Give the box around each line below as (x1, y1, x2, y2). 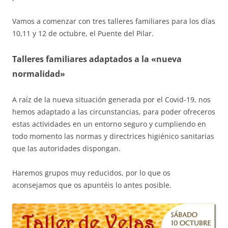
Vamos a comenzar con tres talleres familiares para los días (12, 16, 215, 26)
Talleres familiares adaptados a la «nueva (12, 53, 182, 65)
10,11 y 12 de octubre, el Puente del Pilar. (12, 28, 154, 38)
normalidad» (12, 68, 65, 79)
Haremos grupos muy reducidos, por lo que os (12, 168, 170, 178)
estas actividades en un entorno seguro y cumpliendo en (12, 119, 206, 129)
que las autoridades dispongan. (12, 144, 121, 153)
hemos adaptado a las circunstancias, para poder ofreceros (12, 107, 215, 117)
